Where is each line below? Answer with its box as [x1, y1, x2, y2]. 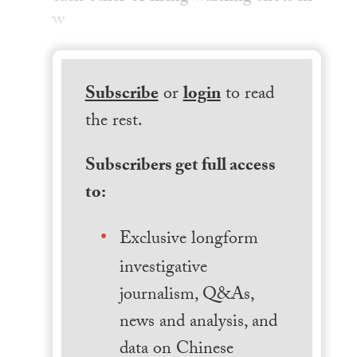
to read [220, 80, 274, 111]
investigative [119, 254, 207, 284]
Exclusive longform [119, 226, 258, 256]
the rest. [84, 108, 143, 138]
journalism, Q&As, [119, 281, 253, 312]
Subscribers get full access [84, 151, 276, 182]
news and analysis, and [119, 308, 277, 339]
